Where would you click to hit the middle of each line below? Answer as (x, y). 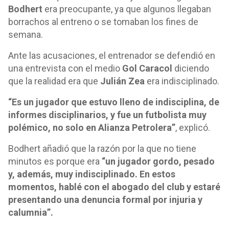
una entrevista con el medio (64, 68)
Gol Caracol (146, 68)
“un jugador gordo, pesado (158, 161)
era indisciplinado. (182, 81)
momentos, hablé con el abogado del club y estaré (114, 187)
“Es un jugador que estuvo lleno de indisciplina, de (114, 102)
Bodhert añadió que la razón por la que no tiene (102, 148)
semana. (26, 35)
